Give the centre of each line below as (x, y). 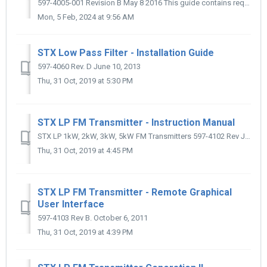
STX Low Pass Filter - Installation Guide (126, 53)
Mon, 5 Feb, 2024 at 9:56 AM (86, 17)
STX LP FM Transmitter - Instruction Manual (136, 123)
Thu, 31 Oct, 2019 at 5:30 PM (85, 81)
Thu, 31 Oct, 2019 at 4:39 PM (85, 232)
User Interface (71, 204)
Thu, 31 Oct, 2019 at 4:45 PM (85, 151)
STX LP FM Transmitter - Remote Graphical (135, 193)
